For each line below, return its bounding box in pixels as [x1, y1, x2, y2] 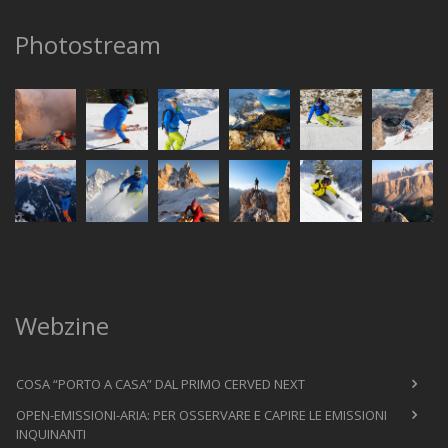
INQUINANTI [16, 424, 86, 443]
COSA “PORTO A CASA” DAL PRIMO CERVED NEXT [16, 374, 305, 393]
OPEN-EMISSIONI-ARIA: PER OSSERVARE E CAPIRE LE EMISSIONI [16, 405, 387, 424]
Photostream [15, 28, 161, 61]
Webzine [15, 308, 109, 342]
